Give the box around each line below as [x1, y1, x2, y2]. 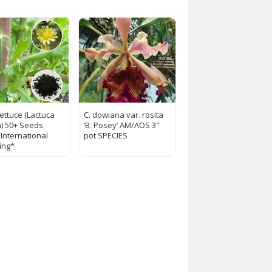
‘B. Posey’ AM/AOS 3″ [83, 120, 159, 131]
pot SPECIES [83, 130, 127, 141]
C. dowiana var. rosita [83, 109, 163, 121]
